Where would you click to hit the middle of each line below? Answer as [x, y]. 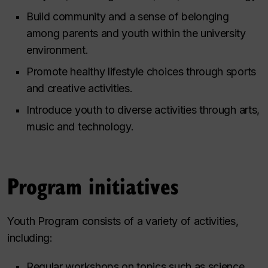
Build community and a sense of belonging [128, 16]
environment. [57, 50]
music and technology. [80, 126]
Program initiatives [93, 185]
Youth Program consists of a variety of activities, [123, 221]
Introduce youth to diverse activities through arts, [143, 109]
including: [30, 237]
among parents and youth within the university [136, 33]
